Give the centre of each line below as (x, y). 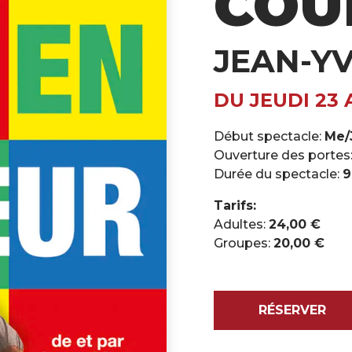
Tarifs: (235, 205)
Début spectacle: (269, 136)
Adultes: (241, 224)
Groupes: (244, 243)
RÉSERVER (292, 310)
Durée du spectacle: (278, 174)
